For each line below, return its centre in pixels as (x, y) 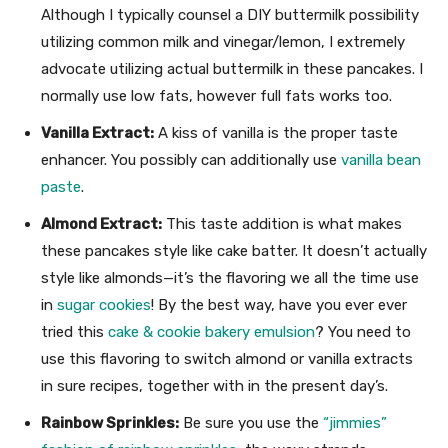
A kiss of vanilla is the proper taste (276, 133)
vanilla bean (381, 160)
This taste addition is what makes (282, 224)
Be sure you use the (251, 423)
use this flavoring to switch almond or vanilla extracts (227, 359)
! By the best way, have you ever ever (279, 305)
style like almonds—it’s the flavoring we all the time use (230, 278)
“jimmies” (355, 423)
